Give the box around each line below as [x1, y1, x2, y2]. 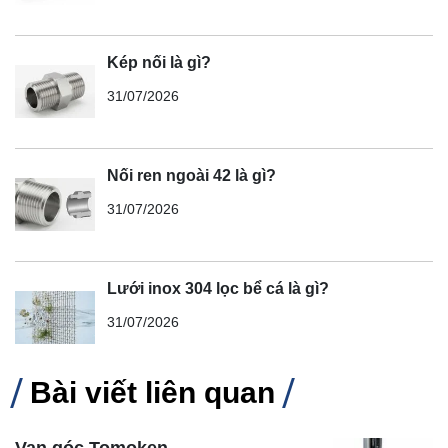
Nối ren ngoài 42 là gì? [107, 166, 276, 184]
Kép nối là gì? [107, 53, 211, 71]
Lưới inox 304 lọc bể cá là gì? [107, 279, 329, 297]
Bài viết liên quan [30, 375, 275, 409]
